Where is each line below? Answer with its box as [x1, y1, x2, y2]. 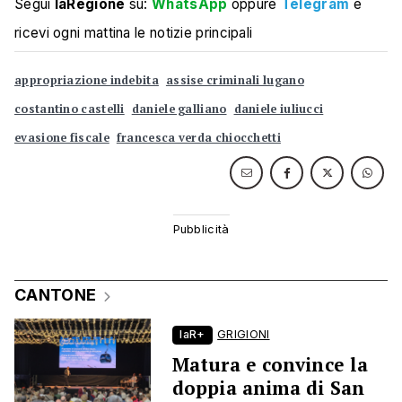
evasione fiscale [14, 130, 109, 146]
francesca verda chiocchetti [116, 130, 281, 146]
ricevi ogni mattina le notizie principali [14, 24, 253, 42]
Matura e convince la [172, 352, 369, 378]
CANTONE [14, 285, 97, 305]
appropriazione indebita [14, 73, 159, 89]
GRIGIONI [217, 328, 270, 342]
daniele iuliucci [233, 101, 324, 118]
